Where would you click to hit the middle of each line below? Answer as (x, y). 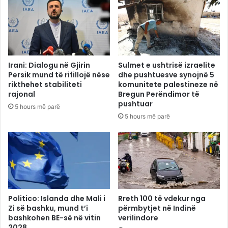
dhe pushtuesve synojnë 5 (166, 75)
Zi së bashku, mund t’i (48, 208)
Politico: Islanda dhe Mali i (57, 199)
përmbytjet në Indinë (157, 208)
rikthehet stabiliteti (45, 84)
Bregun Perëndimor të (159, 94)
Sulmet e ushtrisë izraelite (167, 65)
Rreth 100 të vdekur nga (162, 199)
